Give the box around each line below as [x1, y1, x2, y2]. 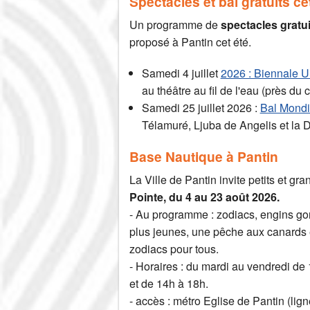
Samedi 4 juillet [141, 65, 221, 82]
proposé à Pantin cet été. [129, 34, 251, 51]
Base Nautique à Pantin [129, 147, 278, 167]
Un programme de [129, 17, 221, 33]
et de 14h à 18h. [129, 275, 208, 292]
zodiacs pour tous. [129, 241, 221, 257]
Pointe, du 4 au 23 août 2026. [129, 189, 280, 206]
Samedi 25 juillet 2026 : [141, 100, 260, 116]
